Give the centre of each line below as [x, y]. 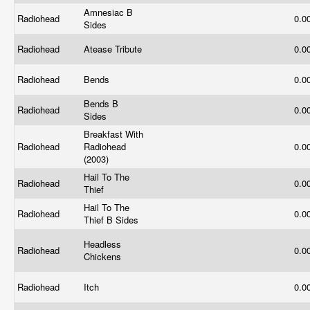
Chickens [104, 256]
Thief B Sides [112, 220]
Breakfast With [113, 134]
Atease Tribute [114, 49]
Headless [102, 244]
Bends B [101, 103]
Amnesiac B [108, 12]
